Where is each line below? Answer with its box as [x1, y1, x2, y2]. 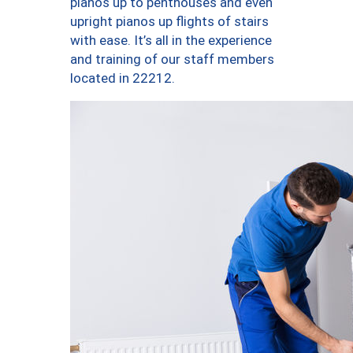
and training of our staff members [70, 51, 274, 68]
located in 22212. [70, 70, 175, 87]
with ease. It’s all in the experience [70, 32, 272, 49]
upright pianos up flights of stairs [70, 13, 269, 30]
